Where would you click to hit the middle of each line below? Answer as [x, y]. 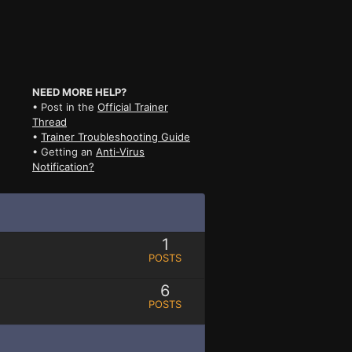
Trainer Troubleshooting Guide [115, 136]
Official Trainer [132, 106]
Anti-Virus [120, 151]
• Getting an [64, 151]
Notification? [63, 166]
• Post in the [64, 106]
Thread [49, 121]
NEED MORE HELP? [79, 92]
